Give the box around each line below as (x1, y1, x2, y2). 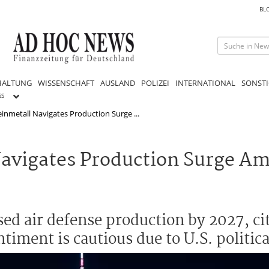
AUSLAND (100, 77, 135, 88)
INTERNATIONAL (175, 77, 235, 88)
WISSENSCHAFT (38, 77, 94, 88)
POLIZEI (141, 77, 169, 88)
